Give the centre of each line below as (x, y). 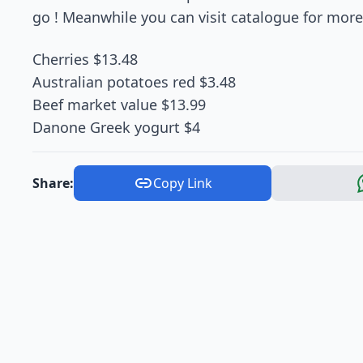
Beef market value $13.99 (119, 105)
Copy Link (182, 183)
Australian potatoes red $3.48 (134, 82)
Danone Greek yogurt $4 (116, 127)
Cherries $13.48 (85, 59)
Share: (53, 183)
